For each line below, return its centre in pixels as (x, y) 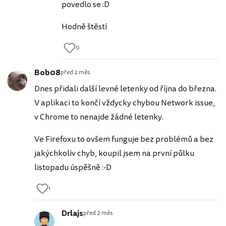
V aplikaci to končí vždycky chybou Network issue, (125, 103)
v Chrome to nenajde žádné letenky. (99, 117)
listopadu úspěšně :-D (73, 168)
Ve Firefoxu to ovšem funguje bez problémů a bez (124, 139)
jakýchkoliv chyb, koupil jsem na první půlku (114, 154)
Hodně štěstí (85, 27)
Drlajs (72, 214)
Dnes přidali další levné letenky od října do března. (125, 89)
